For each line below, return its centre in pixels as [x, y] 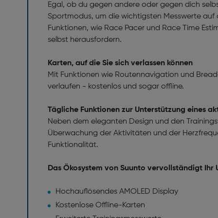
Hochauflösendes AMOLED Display [117, 192]
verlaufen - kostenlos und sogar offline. [117, 87]
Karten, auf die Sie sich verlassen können [121, 63]
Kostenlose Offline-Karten [100, 205]
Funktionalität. [73, 145]
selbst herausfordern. [85, 40]
